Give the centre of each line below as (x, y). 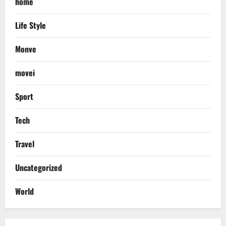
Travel (25, 144)
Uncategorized (39, 167)
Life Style (31, 25)
